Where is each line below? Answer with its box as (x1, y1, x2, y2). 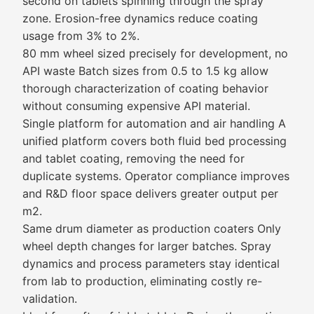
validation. (22, 292, 77, 306)
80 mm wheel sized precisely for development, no (22, 46, 288, 60)
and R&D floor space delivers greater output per (22, 186, 278, 200)
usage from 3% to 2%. (22, 29, 139, 43)
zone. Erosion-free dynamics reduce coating (22, 11, 258, 25)
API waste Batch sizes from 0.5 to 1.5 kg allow (22, 64, 268, 78)
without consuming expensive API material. (22, 99, 250, 113)
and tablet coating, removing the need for (22, 151, 245, 165)
